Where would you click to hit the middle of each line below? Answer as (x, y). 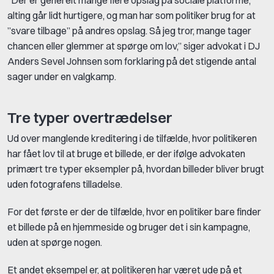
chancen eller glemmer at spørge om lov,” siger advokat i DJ (134, 46)
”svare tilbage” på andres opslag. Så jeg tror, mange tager (129, 30)
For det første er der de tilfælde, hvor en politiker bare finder (134, 211)
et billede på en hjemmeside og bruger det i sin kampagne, (129, 227)
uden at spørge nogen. (55, 242)
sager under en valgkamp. (62, 76)
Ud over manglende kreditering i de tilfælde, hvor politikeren (132, 138)
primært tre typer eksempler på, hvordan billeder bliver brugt (136, 168)
